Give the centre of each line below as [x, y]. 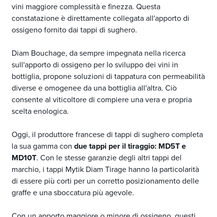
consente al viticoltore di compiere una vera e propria [102, 100]
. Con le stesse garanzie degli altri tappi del [109, 158]
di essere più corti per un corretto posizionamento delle [105, 181]
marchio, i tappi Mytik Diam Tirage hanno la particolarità [105, 169]
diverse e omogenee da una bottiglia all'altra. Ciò [94, 88]
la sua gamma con [43, 146]
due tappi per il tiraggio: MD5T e [130, 146]
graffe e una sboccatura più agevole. [73, 193]
